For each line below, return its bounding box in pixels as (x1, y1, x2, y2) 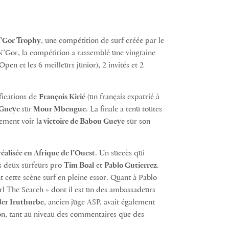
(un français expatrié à (85, 93, 159, 101)
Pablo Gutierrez (104, 161, 157, 170)
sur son (125, 117, 150, 126)
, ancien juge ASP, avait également (44, 198, 155, 207)
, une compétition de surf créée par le (41, 36, 164, 45)
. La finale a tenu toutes (86, 105, 162, 113)
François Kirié (39, 93, 85, 101)
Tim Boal (64, 161, 94, 170)
